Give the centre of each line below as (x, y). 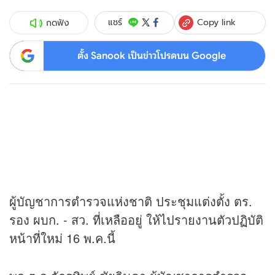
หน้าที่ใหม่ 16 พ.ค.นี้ (62, 238)
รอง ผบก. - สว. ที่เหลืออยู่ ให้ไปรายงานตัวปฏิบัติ (136, 220)
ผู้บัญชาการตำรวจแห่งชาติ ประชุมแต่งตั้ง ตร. (131, 201)
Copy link (217, 22)
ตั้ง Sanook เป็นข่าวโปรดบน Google (151, 56)
